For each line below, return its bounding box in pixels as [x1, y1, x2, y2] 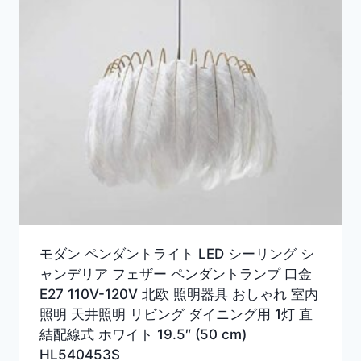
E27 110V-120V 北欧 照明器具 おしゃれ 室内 [39, 285, 318, 302]
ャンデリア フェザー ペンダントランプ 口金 [39, 265, 312, 282]
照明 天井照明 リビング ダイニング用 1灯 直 [39, 305, 313, 322]
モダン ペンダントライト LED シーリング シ [39, 245, 314, 262]
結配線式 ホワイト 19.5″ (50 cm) [39, 326, 247, 342]
